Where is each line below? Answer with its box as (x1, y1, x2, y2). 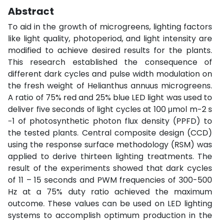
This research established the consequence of (8, 56, 212, 68)
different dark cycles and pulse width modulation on (8, 68, 212, 80)
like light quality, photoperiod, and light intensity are (8, 33, 212, 44)
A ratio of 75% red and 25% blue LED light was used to (8, 92, 212, 103)
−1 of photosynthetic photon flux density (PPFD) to (8, 115, 212, 127)
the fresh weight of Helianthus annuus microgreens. (8, 80, 212, 91)
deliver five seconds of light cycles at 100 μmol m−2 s (8, 104, 212, 115)
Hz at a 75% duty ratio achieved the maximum (8, 186, 212, 197)
